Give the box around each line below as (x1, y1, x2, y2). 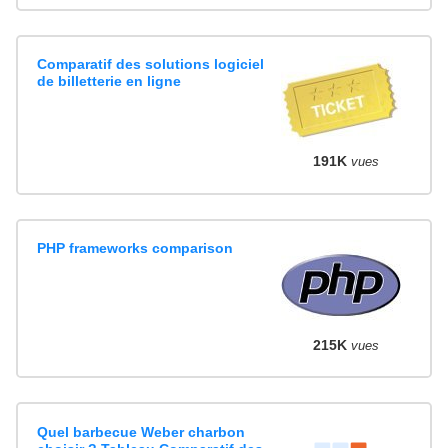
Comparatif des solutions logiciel (37, 56, 265, 73)
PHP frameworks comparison (37, 239, 234, 256)
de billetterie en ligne (37, 73, 182, 90)
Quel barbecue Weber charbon (37, 423, 246, 440)
